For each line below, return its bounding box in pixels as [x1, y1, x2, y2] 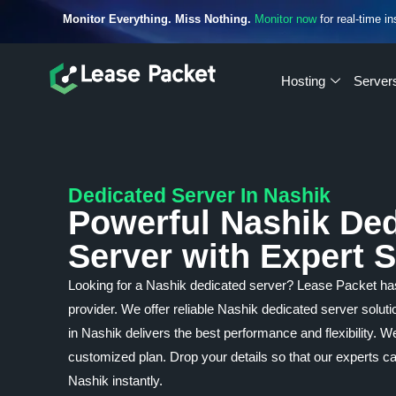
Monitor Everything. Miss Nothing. [63, 12, 252, 26]
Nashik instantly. [68, 373, 164, 389]
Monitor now [255, 12, 317, 26]
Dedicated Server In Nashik [68, 184, 331, 208]
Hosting [280, 72, 325, 88]
